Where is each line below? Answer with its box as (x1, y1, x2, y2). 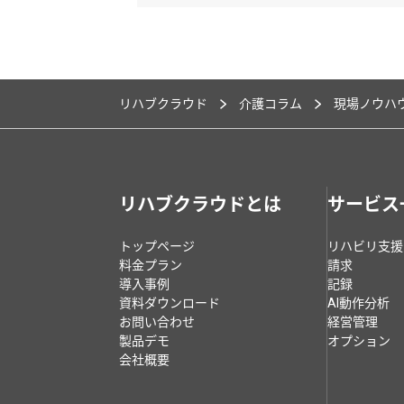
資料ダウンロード (119, 296, 220, 311)
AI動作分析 (327, 296, 390, 311)
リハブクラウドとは (119, 194, 281, 216)
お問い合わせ (119, 315, 195, 330)
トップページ (119, 239, 195, 254)
